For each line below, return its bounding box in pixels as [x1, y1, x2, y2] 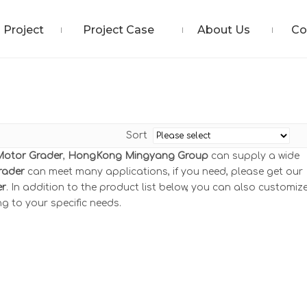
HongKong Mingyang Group [68, 151, 208, 161]
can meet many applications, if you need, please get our [25, 167, 303, 177]
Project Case [82, 23, 154, 36]
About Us [197, 23, 250, 36]
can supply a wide [208, 151, 299, 161]
